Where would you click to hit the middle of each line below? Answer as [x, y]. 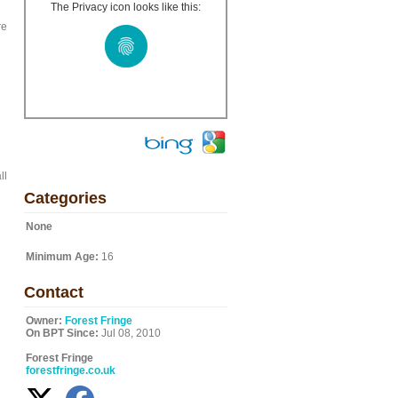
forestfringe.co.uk [71, 370]
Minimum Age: [62, 257]
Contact [54, 292]
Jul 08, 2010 [130, 333]
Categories [65, 198]
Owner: [44, 321]
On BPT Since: [62, 333]
